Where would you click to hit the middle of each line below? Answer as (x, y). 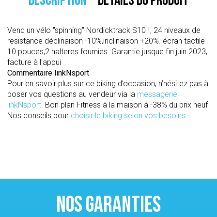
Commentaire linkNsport (48, 73)
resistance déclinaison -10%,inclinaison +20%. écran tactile (106, 41)
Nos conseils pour (39, 116)
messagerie (157, 94)
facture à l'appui (34, 62)
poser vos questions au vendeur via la (72, 94)
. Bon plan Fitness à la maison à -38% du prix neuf (124, 105)
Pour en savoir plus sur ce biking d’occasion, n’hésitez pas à (108, 84)
